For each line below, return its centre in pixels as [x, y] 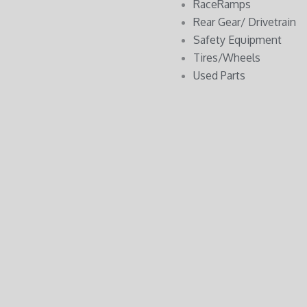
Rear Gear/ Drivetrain [245, 22]
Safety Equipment [237, 39]
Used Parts [219, 75]
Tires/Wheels [227, 57]
